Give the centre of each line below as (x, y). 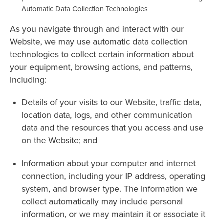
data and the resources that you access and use (112, 128)
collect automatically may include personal (102, 201)
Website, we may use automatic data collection (99, 41)
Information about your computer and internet (109, 163)
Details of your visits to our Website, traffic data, (111, 102)
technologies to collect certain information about (102, 54)
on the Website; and (59, 140)
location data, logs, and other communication (107, 115)
